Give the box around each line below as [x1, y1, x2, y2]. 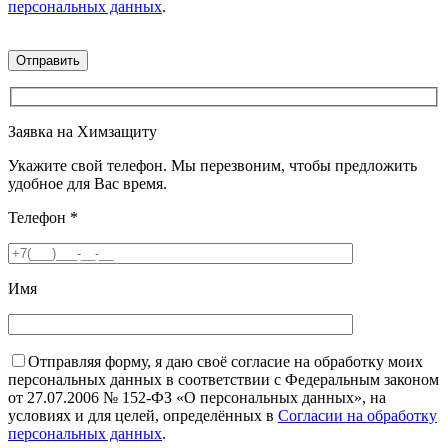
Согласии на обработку [278, 406, 437, 424]
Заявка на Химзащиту [8, 122, 157, 140]
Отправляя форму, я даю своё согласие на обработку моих [28, 352, 423, 370]
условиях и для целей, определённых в [8, 406, 278, 424]
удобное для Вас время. [8, 174, 167, 192]
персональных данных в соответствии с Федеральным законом [8, 370, 439, 388]
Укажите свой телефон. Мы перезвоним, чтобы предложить [8, 156, 417, 174]
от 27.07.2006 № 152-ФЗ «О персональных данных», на [8, 388, 386, 406]
